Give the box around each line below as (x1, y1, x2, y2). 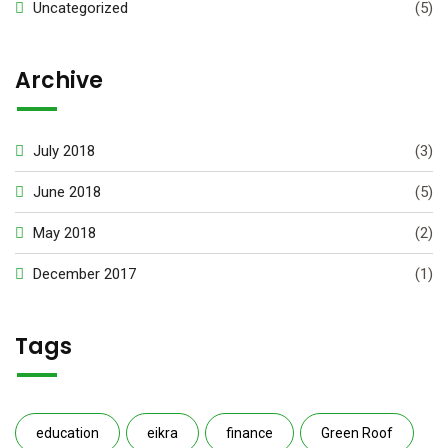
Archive (15, 65, 103, 97)
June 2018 (33, 183, 101, 202)
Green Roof (321, 425, 393, 442)
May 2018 (33, 224, 96, 243)
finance (226, 425, 273, 442)
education (36, 425, 99, 442)
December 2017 (33, 265, 136, 284)
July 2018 (33, 142, 95, 161)
